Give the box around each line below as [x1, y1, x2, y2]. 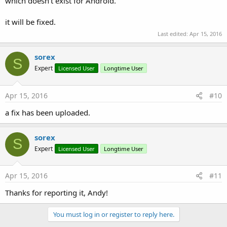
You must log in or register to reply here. [53, 210, 174, 219]
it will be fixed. [5, 16, 56, 27]
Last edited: [158, 30, 190, 37]
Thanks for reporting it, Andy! [5, 187, 108, 198]
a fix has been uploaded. [5, 107, 90, 118]
